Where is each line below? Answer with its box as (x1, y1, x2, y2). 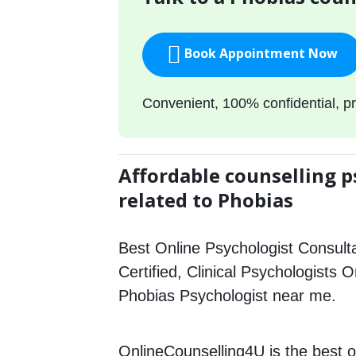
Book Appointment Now (181, 44, 339, 63)
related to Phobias (118, 187, 294, 213)
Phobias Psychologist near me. (118, 287, 337, 304)
